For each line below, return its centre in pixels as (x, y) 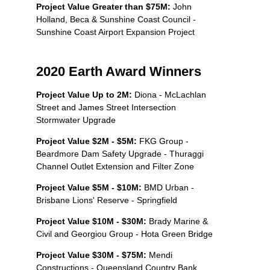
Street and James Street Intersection (106, 107)
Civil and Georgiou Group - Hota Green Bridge (124, 234)
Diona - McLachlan (170, 94)
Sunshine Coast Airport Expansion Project (115, 32)
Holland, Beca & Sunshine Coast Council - (116, 19)
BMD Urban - (169, 187)
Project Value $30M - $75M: (91, 255)
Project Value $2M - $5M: (88, 141)
